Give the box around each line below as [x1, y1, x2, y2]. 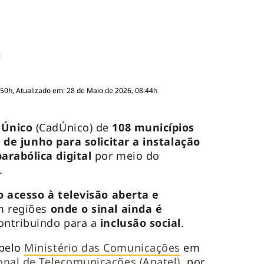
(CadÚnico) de [35, 120, 109, 135]
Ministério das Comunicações [24, 240, 180, 255]
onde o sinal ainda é [47, 202, 163, 216]
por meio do [91, 148, 160, 163]
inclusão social [100, 216, 181, 230]
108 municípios [108, 120, 195, 135]
